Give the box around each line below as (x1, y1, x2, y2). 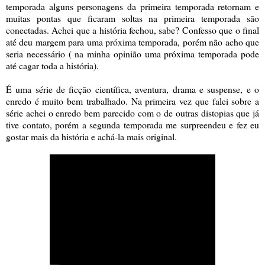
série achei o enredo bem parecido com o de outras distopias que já (6, 106, 259, 119)
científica (95, 83, 129, 96)
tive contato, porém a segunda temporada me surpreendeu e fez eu (6, 118, 259, 131)
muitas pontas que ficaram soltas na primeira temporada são (6, 12, 259, 25)
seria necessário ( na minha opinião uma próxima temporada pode (6, 47, 259, 60)
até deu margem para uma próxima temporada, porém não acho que (6, 35, 259, 49)
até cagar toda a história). (6, 59, 99, 72)
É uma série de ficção (6, 83, 95, 96)
